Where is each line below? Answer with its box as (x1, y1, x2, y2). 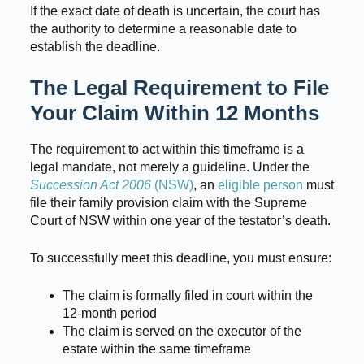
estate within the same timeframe (62, 342, 251, 357)
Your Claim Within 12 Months (29, 101, 319, 126)
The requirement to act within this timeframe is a (29, 142, 304, 157)
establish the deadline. (29, 40, 160, 54)
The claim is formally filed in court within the (62, 288, 313, 303)
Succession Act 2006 (29, 178, 151, 193)
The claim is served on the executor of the (62, 324, 301, 339)
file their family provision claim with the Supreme (29, 196, 307, 210)
